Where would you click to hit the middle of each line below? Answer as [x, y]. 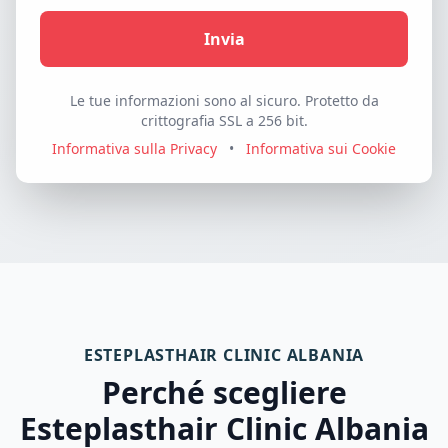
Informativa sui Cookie [321, 148]
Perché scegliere [224, 392]
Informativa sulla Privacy [134, 148]
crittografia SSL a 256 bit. [224, 120]
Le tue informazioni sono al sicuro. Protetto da [224, 100]
